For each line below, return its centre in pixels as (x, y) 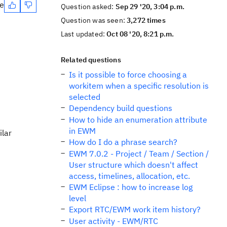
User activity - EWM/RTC (113, 221)
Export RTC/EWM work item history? (135, 209)
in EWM (82, 131)
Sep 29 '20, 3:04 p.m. (150, 7)
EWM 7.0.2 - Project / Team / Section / (139, 154)
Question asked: (88, 7)
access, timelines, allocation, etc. (129, 176)
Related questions (91, 60)
